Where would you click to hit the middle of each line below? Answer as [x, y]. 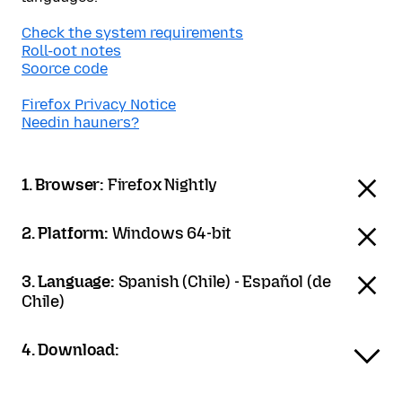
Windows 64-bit [172, 233]
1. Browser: [65, 185]
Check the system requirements [132, 33]
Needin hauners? [80, 122]
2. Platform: [67, 233]
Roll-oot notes [71, 51]
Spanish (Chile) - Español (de [224, 282]
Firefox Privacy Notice [99, 105]
